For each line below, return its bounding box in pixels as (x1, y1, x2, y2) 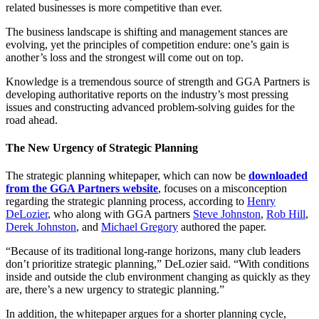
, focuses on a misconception (158, 182, 287, 195)
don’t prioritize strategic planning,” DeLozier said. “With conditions (6, 258, 309, 271)
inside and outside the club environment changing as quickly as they (6, 271, 310, 283)
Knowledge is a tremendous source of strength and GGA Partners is (6, 75, 310, 88)
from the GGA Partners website (6, 182, 158, 195)
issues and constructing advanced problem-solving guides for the (6, 100, 295, 113)
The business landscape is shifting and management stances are (6, 25, 288, 38)
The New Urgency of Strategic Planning (6, 142, 198, 155)
